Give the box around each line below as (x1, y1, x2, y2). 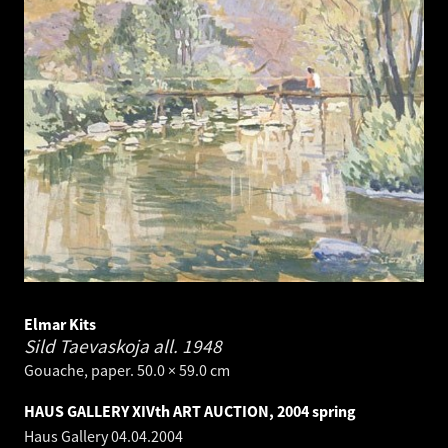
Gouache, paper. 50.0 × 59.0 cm (24, 360, 230, 381)
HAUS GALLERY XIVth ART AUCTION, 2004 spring (24, 401, 356, 422)
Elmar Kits (24, 314, 96, 335)
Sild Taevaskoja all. (24, 334, 182, 359)
